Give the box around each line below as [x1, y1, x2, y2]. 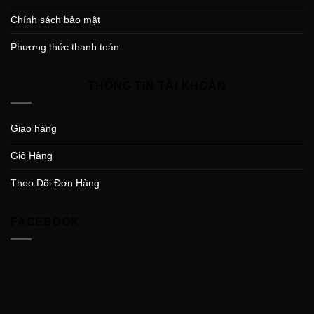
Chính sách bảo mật [11, 13, 100, 25]
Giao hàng [11, 123, 57, 135]
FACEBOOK [11, 216, 80, 228]
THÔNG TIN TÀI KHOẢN [88, 79, 226, 92]
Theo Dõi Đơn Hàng [11, 177, 100, 189]
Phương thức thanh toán [11, 41, 119, 53]
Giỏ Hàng [11, 150, 53, 162]
